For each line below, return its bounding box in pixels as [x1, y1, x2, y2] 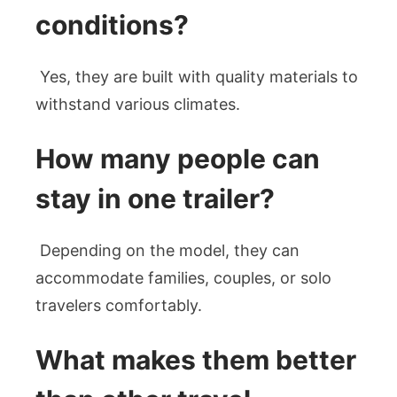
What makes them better [35, 343, 356, 376]
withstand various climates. [35, 94, 240, 113]
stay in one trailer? [35, 182, 275, 214]
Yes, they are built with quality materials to [35, 66, 358, 86]
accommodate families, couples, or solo [35, 268, 331, 287]
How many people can [35, 142, 320, 175]
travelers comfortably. [35, 295, 202, 315]
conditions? [35, 8, 189, 41]
